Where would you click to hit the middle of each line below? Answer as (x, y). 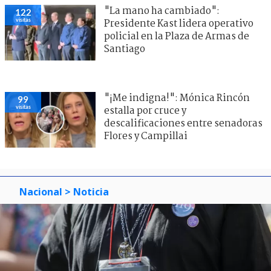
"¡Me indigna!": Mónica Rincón (177, 98)
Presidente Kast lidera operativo (179, 24)
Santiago (125, 49)
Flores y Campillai (146, 136)
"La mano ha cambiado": (162, 11)
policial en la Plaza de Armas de (177, 36)
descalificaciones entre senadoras (183, 123)
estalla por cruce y (145, 111)
